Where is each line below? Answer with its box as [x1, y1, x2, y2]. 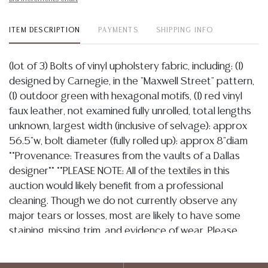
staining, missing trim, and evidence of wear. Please [9, 226, 237, 236]
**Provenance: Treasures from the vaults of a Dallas [9, 151, 240, 161]
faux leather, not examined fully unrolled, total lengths [9, 106, 251, 116]
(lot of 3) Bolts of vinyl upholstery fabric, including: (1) [9, 62, 243, 71]
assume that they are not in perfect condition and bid [9, 241, 254, 251]
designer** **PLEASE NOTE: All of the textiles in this [9, 166, 230, 176]
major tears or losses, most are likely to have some [9, 211, 240, 221]
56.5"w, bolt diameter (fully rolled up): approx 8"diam [9, 136, 248, 146]
